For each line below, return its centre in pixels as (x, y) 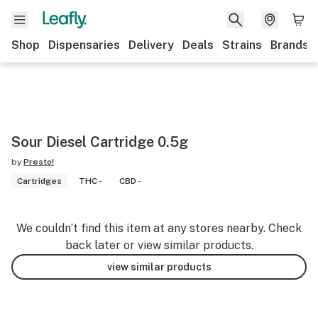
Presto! (39, 162)
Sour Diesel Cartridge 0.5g (100, 142)
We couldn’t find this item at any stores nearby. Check (159, 228)
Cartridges (39, 181)
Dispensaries (84, 45)
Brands (290, 45)
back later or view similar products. (159, 245)
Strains (242, 45)
